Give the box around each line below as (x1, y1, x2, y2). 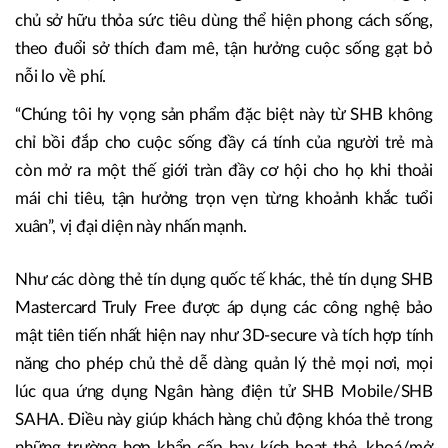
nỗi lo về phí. (15, 67, 107, 85)
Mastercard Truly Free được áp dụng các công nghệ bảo (15, 298, 433, 316)
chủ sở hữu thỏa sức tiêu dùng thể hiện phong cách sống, (15, 11, 433, 29)
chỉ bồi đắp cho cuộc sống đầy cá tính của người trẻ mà (15, 133, 433, 151)
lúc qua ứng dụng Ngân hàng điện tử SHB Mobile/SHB (15, 382, 433, 400)
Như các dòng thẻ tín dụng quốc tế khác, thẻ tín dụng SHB (15, 270, 433, 288)
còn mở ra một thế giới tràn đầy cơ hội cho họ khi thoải (15, 161, 433, 179)
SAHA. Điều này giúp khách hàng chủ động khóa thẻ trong (15, 410, 433, 428)
